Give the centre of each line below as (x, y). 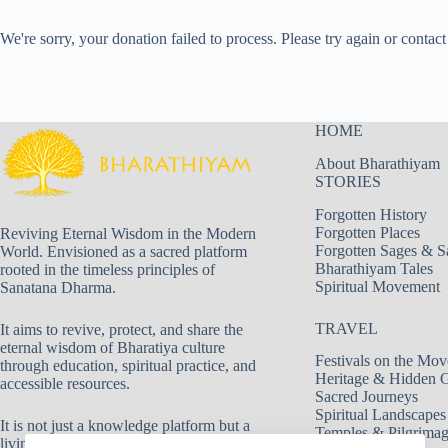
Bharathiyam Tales (373, 268)
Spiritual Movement (377, 286)
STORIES (347, 181)
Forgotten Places (367, 232)
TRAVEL (346, 328)
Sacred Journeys (366, 397)
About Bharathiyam (377, 163)
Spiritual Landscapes (380, 415)
